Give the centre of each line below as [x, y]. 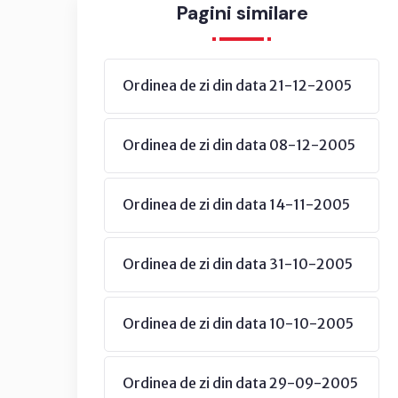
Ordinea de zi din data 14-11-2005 [236, 204]
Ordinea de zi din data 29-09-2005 [240, 383]
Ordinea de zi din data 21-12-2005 [237, 85]
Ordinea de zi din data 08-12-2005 [239, 145]
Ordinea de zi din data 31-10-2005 [238, 264]
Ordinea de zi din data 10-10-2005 [238, 323]
